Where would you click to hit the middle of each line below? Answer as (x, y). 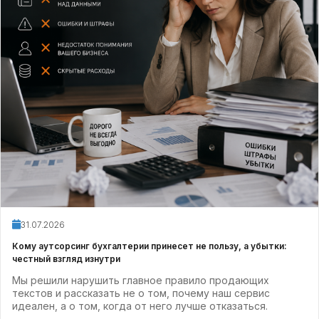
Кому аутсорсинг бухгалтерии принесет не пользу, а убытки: (150, 246)
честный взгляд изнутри (66, 259)
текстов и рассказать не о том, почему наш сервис (141, 293)
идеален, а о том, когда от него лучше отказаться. (140, 306)
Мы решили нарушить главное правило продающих (141, 280)
